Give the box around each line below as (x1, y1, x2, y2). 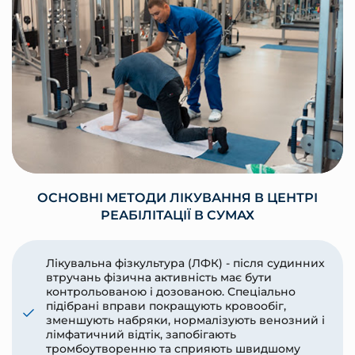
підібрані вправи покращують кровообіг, (45, 299, 286, 314)
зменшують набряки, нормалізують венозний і (45, 313, 325, 328)
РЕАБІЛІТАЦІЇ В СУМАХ (101, 208, 254, 223)
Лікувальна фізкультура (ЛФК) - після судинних (45, 256, 325, 271)
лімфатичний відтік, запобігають (45, 327, 236, 342)
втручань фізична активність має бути (45, 270, 272, 285)
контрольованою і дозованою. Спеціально (45, 284, 296, 300)
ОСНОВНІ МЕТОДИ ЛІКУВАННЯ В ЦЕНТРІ (37, 190, 318, 206)
